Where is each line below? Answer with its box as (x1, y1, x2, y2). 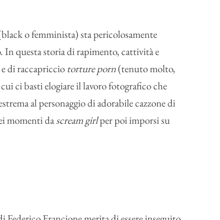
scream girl (56, 113, 98, 127)
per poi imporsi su (98, 113, 170, 127)
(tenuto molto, (118, 62, 175, 76)
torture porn (67, 62, 118, 76)
